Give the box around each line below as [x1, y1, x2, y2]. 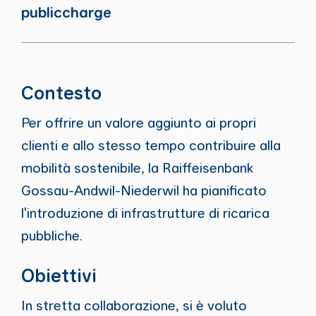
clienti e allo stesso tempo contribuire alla [20, 136, 281, 153]
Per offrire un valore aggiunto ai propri [20, 114, 256, 130]
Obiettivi [20, 264, 97, 287]
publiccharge [20, 2, 111, 21]
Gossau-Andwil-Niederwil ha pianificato [20, 181, 267, 198]
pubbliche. [20, 226, 83, 243]
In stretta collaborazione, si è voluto [20, 297, 247, 314]
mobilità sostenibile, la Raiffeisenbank [20, 159, 253, 176]
